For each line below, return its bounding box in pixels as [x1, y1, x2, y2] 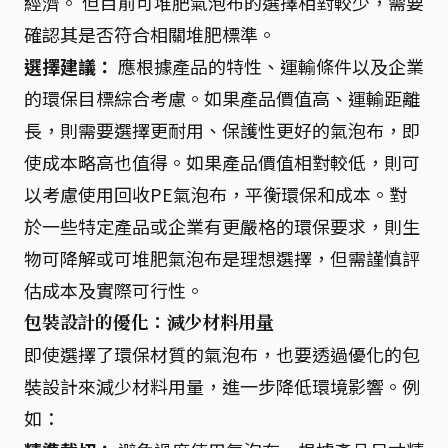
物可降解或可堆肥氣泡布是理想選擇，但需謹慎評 [24, 245, 420, 271]
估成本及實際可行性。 [24, 277, 204, 303]
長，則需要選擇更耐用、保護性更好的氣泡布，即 [24, 117, 420, 143]
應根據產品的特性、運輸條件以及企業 [114, 53, 424, 79]
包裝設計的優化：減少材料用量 [24, 310, 274, 334]
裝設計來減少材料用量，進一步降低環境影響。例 [24, 373, 420, 399]
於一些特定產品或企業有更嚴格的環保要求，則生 [24, 213, 420, 239]
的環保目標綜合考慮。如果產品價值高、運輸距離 [24, 85, 420, 111]
